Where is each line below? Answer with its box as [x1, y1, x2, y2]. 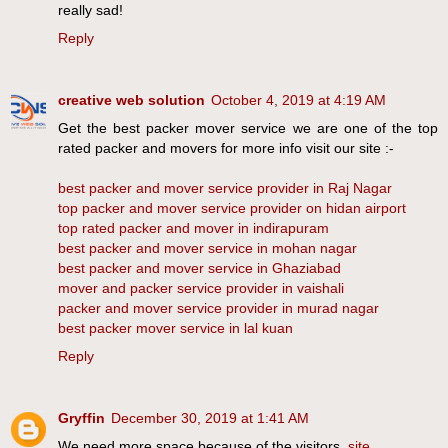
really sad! [58, 2, 123, 19]
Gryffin [58, 410, 105, 427]
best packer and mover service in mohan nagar [58, 240, 357, 257]
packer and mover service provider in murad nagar [58, 300, 379, 317]
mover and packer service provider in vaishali [58, 280, 344, 297]
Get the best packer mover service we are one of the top [58, 120, 438, 137]
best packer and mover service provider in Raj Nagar [58, 180, 392, 197]
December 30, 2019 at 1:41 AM [111, 410, 309, 427]
